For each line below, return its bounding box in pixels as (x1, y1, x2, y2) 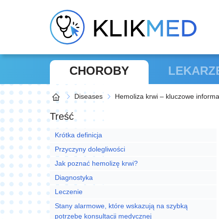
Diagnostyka (55, 174, 93, 182)
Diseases (74, 92, 103, 101)
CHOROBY (69, 64, 129, 78)
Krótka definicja (55, 131, 104, 139)
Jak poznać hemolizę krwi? (55, 159, 138, 168)
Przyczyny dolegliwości (55, 145, 127, 153)
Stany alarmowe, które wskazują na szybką (55, 202, 188, 210)
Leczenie (55, 188, 85, 196)
